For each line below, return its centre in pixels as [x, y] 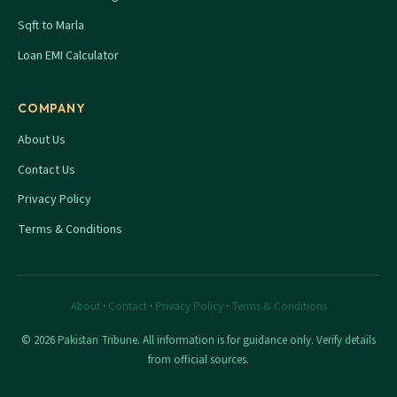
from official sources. [198, 359]
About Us [42, 140]
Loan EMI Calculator [68, 55]
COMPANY [52, 109]
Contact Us [47, 170]
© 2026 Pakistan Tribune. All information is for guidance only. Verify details [198, 340]
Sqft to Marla [51, 26]
